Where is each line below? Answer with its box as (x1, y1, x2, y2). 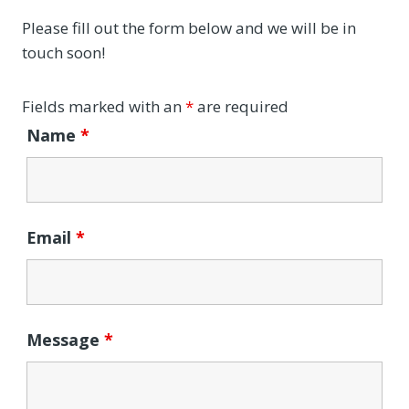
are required (194, 95, 288, 117)
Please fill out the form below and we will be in (22, 16, 356, 38)
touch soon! (22, 41, 105, 63)
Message (26, 328, 104, 351)
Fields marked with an (22, 95, 185, 117)
